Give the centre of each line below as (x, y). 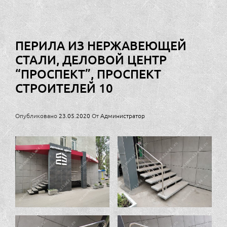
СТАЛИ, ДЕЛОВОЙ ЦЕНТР (91, 60)
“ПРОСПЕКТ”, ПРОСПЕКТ (88, 74)
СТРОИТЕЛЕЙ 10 (64, 88)
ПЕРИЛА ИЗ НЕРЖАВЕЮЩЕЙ (101, 46)
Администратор (123, 116)
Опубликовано (37, 116)
